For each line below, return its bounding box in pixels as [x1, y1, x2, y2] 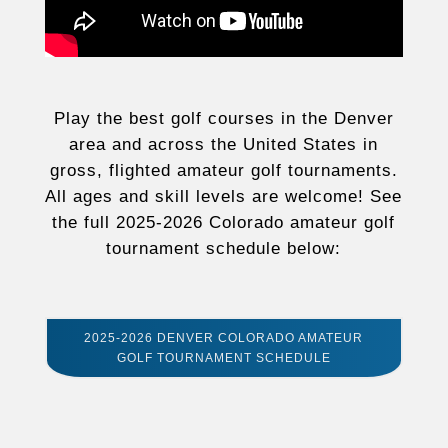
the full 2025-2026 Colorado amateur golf [52, 213, 396, 232]
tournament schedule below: [106, 239, 342, 258]
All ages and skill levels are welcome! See [45, 187, 403, 206]
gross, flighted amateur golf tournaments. [49, 161, 398, 180]
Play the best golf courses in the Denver [53, 109, 394, 128]
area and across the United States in [69, 135, 379, 154]
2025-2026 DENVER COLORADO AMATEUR [84, 331, 364, 345]
